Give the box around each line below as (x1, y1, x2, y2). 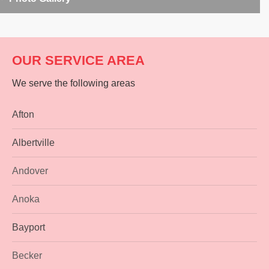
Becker (12, 250, 42, 261)
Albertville (12, 137, 55, 148)
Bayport (12, 222, 45, 232)
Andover (12, 165, 48, 176)
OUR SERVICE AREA (12, 52, 145, 68)
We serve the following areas (12, 77, 135, 88)
